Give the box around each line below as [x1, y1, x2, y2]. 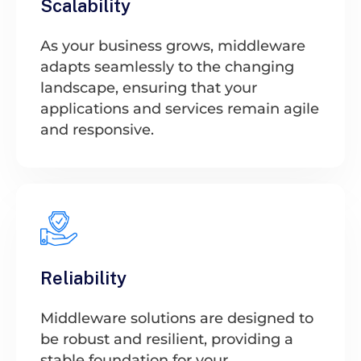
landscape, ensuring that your [40, 78, 257, 97]
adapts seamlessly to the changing [40, 57, 294, 76]
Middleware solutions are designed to [40, 309, 313, 327]
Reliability [40, 267, 127, 288]
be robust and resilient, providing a [40, 330, 293, 348]
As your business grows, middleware [40, 36, 305, 55]
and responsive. [40, 120, 154, 139]
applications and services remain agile [40, 99, 319, 118]
